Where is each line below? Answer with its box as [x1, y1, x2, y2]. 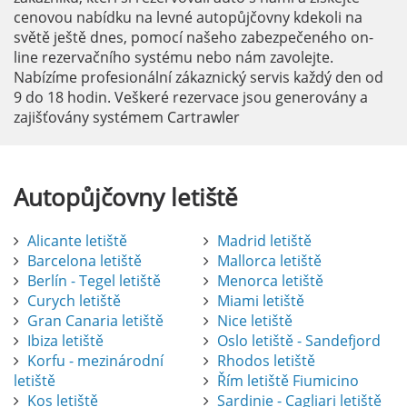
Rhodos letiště [217, 351, 315, 372]
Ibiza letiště [27, 331, 104, 352]
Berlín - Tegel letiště [27, 271, 161, 292]
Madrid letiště [217, 231, 312, 252]
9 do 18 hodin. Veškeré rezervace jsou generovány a [14, 87, 368, 108]
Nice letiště [217, 311, 293, 332]
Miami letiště [217, 291, 304, 312]
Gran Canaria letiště [27, 311, 164, 332]
